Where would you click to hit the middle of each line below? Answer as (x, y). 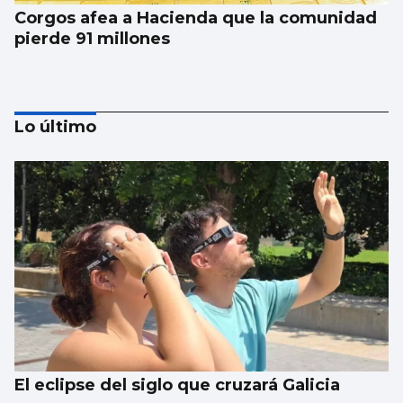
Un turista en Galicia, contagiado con (172, 299)
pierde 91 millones (92, 39)
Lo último (55, 127)
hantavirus (60, 320)
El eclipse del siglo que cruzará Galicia (177, 385)
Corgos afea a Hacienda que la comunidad (196, 18)
